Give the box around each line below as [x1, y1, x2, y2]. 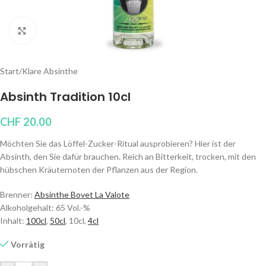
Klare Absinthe [22, 66, 78, 76]
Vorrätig [11, 239, 45, 249]
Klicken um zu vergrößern [35, 26, 126, 35]
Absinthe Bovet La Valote [34, 189, 129, 199]
